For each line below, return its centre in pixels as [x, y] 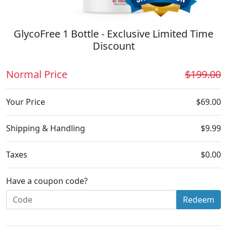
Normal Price [37, 74]
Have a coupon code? [47, 181]
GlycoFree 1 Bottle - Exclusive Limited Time [113, 34]
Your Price [26, 102]
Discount [113, 46]
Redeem [199, 200]
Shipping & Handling [46, 128]
